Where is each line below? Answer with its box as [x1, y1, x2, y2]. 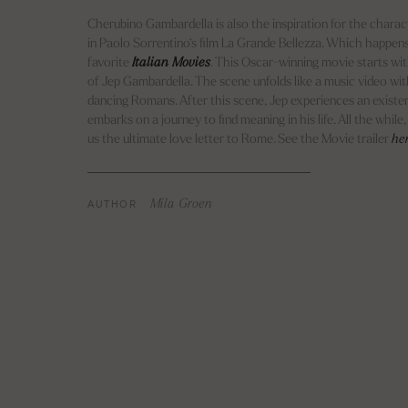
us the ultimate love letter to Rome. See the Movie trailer [87, 132, 392, 147]
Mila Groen [149, 197, 212, 211]
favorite [87, 56, 132, 70]
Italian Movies [132, 56, 210, 70]
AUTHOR [87, 197, 138, 210]
